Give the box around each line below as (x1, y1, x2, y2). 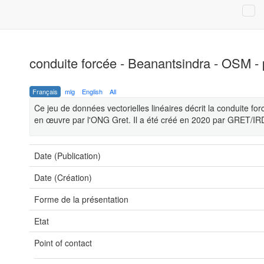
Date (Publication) (34, 150, 101, 161)
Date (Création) (34, 171, 92, 183)
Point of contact (34, 237, 92, 249)
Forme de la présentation (34, 193, 128, 205)
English (82, 87, 103, 96)
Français (32, 87, 58, 96)
